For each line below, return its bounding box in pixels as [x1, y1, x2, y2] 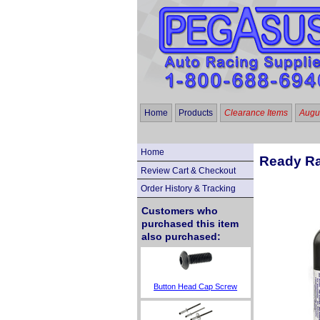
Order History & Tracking [140, 184, 236, 194]
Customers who [141, 205, 218, 217]
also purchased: [141, 231, 221, 243]
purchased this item [141, 218, 239, 230]
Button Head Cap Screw [154, 281, 238, 291]
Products [179, 107, 214, 118]
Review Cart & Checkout [140, 165, 236, 176]
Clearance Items [224, 107, 288, 118]
